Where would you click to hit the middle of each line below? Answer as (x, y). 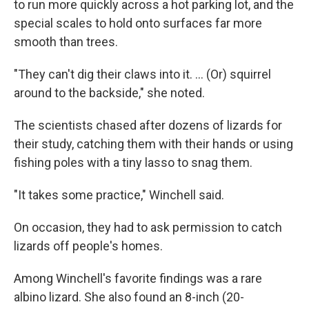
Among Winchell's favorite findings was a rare (138, 278)
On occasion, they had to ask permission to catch (148, 227)
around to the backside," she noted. (109, 93)
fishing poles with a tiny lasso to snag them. (133, 162)
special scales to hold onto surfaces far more (138, 23)
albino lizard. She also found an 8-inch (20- (129, 297)
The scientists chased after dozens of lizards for (148, 125)
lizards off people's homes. (88, 246)
